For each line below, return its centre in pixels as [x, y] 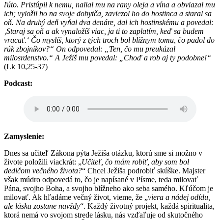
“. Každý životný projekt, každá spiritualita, [147, 206]
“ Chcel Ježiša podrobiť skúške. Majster [144, 170]
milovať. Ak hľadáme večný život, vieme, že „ [76, 197]
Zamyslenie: [24, 136]
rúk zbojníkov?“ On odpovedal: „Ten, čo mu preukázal [90, 49]
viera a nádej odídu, [179, 197]
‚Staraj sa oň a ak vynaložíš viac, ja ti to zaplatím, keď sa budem [104, 31]
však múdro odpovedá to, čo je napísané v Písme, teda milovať [101, 179]
